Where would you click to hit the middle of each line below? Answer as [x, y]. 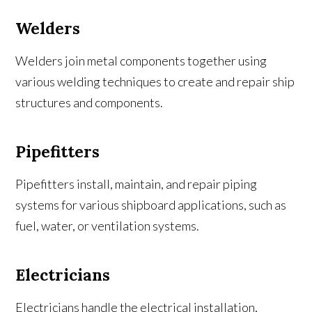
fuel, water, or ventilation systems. [108, 226]
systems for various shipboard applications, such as [151, 205]
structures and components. [89, 103]
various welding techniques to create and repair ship [155, 82]
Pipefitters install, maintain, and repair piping [136, 184]
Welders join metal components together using [141, 61]
